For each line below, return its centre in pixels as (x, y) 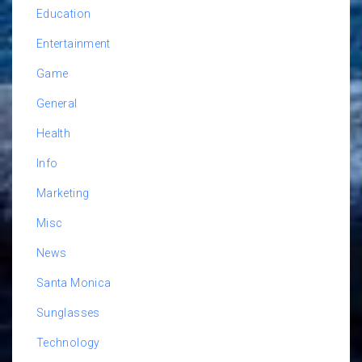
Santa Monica (74, 283)
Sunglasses (68, 313)
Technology (68, 343)
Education (64, 14)
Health (54, 134)
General (57, 104)
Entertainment (74, 44)
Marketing (63, 194)
